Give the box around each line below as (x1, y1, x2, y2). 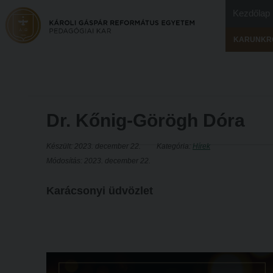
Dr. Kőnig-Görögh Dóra (46, 110, 245, 130)
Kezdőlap (233, 8, 270, 18)
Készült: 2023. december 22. (46, 142, 141, 151)
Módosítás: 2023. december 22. (46, 157, 151, 165)
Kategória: (157, 142, 193, 151)
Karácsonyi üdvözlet (46, 185, 153, 197)
